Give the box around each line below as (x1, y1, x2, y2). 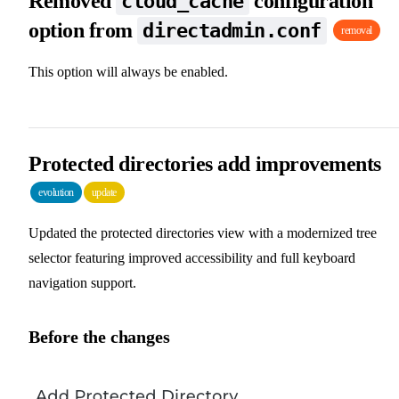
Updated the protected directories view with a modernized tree (28, 224, 377, 240)
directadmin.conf (142, 19, 322, 42)
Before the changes (28, 326, 170, 346)
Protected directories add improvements (28, 151, 381, 175)
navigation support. (28, 274, 136, 290)
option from (28, 18, 138, 42)
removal (341, 23, 372, 37)
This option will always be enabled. (28, 63, 228, 79)
